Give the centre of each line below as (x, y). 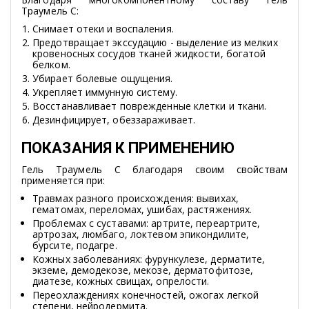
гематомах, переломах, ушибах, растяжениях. (142, 210)
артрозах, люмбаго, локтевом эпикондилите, (141, 235)
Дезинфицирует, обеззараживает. (114, 120)
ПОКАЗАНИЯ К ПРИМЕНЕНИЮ (128, 148)
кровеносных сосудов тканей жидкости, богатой (149, 54)
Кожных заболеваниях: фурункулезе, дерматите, (149, 259)
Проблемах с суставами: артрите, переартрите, (147, 223)
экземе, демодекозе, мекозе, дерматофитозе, (143, 270)
